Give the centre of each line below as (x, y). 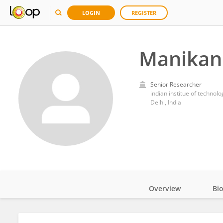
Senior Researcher (176, 84)
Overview (165, 188)
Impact (175, 216)
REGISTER (144, 13)
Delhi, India (166, 102)
